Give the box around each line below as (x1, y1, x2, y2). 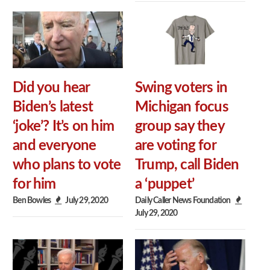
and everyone (13, 138, 96, 153)
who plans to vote (13, 157, 121, 172)
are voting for (135, 138, 216, 153)
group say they (135, 119, 224, 134)
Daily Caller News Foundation (135, 195, 231, 205)
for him (13, 177, 56, 192)
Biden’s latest (13, 99, 93, 115)
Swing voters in (135, 80, 227, 95)
